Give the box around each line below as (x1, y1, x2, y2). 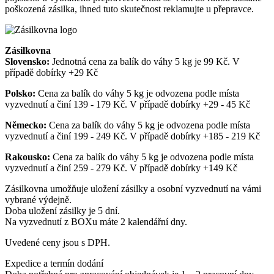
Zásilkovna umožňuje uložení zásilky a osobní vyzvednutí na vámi (5, 183, 261, 194)
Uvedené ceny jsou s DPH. (5, 237, 110, 248)
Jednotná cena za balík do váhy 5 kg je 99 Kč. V (50, 56, 240, 67)
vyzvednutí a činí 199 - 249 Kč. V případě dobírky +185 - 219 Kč (5, 130, 260, 141)
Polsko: (5, 87, 35, 98)
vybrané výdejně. (5, 194, 72, 205)
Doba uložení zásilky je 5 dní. (5, 205, 120, 216)
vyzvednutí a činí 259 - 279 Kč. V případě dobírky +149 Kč (5, 162, 237, 173)
